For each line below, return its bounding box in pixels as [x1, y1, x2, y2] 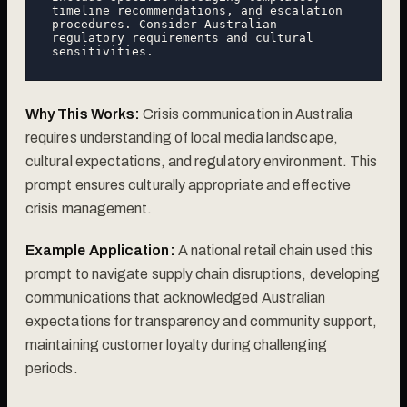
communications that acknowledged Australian [25, 289, 326, 305]
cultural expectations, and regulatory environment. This [25, 153, 378, 169]
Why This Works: [25, 105, 141, 122]
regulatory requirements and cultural [52, 30, 313, 45]
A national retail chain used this [174, 242, 373, 258]
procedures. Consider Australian [52, 16, 277, 31]
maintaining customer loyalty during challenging [25, 336, 327, 352]
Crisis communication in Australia [140, 105, 352, 122]
